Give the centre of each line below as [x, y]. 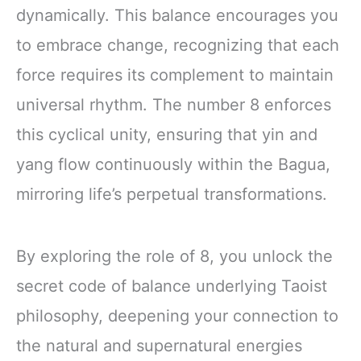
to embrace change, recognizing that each [178, 45]
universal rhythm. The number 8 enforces [174, 104]
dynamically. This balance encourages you [177, 15]
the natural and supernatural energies [159, 345]
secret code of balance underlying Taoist [172, 286]
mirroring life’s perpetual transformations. [172, 194]
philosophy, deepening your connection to [177, 315]
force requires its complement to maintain [175, 75]
